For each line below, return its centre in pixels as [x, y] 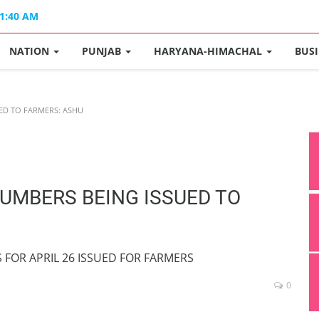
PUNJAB [103, 51]
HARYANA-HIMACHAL [210, 51]
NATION [31, 51]
